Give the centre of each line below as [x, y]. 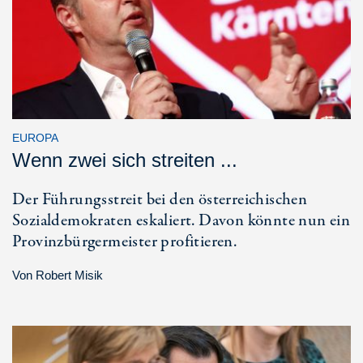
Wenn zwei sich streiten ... [125, 160]
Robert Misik [69, 275]
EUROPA [35, 138]
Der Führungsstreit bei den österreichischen [160, 200]
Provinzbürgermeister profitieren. [125, 242]
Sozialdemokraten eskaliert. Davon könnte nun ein [181, 221]
